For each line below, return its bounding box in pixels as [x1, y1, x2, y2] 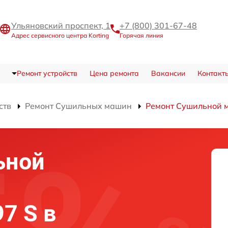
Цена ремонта [89, 68, 139, 78]
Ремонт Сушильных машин [25, 100, 132, 111]
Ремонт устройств [16, 68, 77, 78]
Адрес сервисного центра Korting [11, 31, 109, 39]
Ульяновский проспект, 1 [11, 20, 110, 31]
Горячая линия [120, 31, 163, 39]
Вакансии [151, 68, 185, 78]
